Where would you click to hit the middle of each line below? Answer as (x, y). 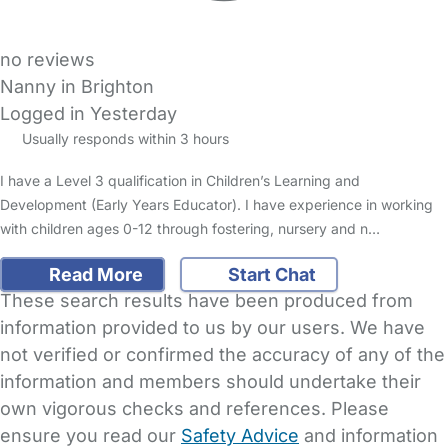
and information (368, 435)
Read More (93, 274)
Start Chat (270, 274)
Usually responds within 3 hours (123, 139)
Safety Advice (240, 435)
